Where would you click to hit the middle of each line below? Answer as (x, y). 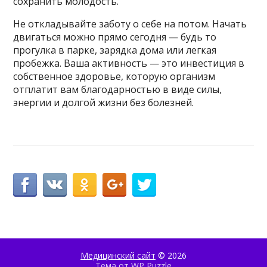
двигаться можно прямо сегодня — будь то (115, 37)
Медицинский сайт (118, 256)
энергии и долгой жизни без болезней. (104, 103)
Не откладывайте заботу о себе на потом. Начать (130, 24)
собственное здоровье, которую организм (114, 77)
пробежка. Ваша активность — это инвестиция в (129, 63)
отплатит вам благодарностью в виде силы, (118, 90)
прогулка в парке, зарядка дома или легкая (115, 50)
